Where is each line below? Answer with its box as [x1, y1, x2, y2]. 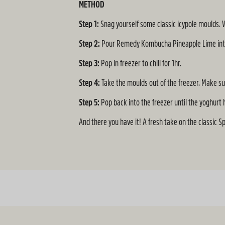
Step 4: [79, 78, 101, 87]
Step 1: [79, 20, 100, 29]
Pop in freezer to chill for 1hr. [101, 59, 181, 68]
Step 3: [79, 59, 101, 68]
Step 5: [79, 98, 101, 107]
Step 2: [79, 39, 101, 48]
